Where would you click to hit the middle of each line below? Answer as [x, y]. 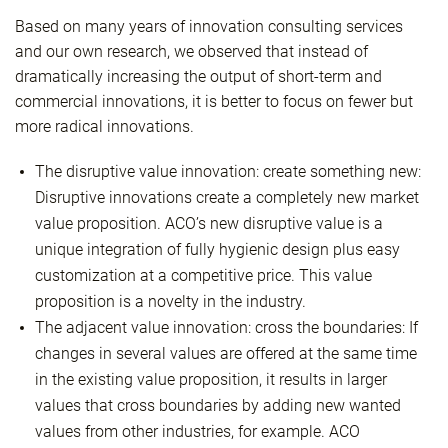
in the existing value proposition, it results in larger [211, 379]
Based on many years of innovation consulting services [209, 26]
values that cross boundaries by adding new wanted [218, 405]
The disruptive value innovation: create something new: [228, 171]
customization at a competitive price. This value [203, 275]
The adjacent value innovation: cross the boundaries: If [226, 327]
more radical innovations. [104, 126]
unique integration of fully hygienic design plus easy [217, 249]
